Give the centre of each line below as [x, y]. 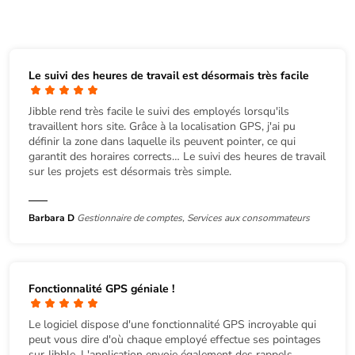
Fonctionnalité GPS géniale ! [101, 288]
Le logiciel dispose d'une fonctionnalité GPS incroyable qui [172, 324]
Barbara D [53, 218]
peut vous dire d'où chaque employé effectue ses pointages [175, 339]
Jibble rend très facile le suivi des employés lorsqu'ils [159, 111]
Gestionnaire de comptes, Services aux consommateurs [193, 218]
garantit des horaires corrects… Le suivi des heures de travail [177, 156]
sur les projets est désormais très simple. [130, 171]
